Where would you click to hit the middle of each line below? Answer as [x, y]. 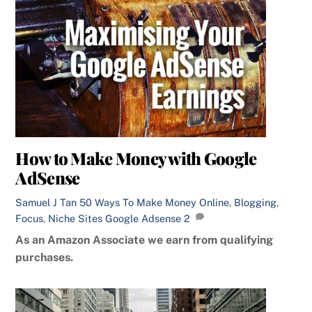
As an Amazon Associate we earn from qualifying [145, 240]
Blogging [256, 203]
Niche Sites [76, 219]
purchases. [45, 258]
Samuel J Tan [46, 203]
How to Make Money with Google [136, 158]
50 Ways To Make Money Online [155, 203]
